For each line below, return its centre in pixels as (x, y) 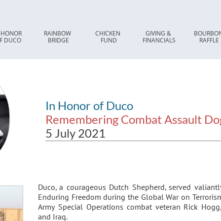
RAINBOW (57, 33)
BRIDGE (58, 40)
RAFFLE (209, 40)
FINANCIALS (159, 40)
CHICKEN (108, 33)
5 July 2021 (75, 133)
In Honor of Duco (91, 105)
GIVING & (158, 33)
